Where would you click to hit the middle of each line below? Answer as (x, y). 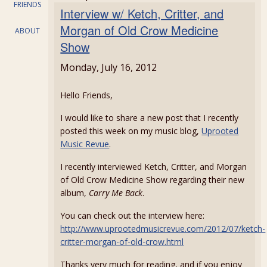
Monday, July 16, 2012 (109, 67)
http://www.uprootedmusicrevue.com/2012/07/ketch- (163, 229)
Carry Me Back (116, 193)
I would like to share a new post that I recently (150, 118)
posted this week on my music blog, (131, 131)
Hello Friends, (87, 95)
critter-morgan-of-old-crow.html (122, 242)
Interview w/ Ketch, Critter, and (142, 13)
